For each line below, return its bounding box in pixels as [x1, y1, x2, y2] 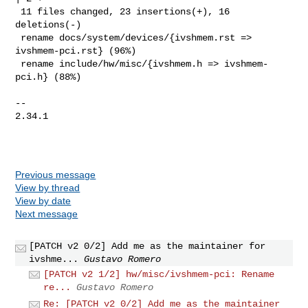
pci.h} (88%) [15, 71, 82, 82]
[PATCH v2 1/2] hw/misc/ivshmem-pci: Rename [43, 268, 275, 280]
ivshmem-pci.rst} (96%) [15, 45, 137, 56]
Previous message [15, 168, 96, 180]
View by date [15, 195, 71, 206]
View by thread [15, 181, 80, 193]
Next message [15, 208, 78, 219]
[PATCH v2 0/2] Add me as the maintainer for [29, 240, 266, 252]
